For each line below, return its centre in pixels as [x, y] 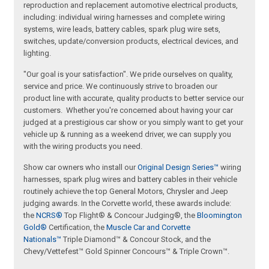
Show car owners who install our [81, 167]
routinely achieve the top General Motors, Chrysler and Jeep [126, 191]
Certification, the [77, 227]
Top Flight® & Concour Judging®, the [130, 215]
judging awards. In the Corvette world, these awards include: [128, 203]
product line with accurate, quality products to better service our [134, 98]
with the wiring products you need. [83, 146]
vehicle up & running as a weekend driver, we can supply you [128, 134]
